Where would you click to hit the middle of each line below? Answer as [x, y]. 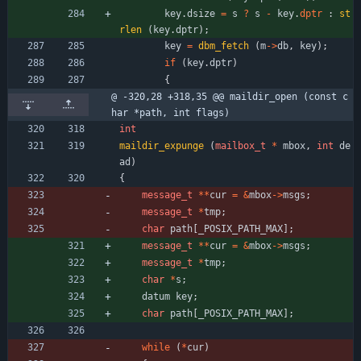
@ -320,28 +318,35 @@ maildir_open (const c [230, 96]
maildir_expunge [162, 145]
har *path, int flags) [170, 112]
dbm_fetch [224, 46]
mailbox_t [241, 145]
